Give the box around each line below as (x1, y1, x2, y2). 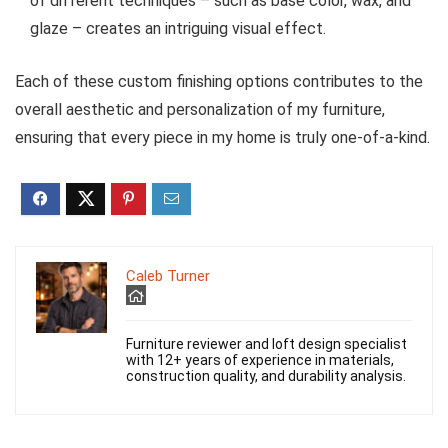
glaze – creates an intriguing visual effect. (30, 19, 326, 38)
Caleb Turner (126, 267, 210, 285)
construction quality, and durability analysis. (126, 368, 406, 384)
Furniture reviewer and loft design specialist (126, 336, 407, 352)
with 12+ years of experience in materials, (126, 352, 394, 368)
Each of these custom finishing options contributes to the (15, 72, 423, 91)
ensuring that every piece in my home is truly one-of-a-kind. (15, 128, 430, 147)
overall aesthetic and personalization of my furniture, (15, 100, 385, 119)
